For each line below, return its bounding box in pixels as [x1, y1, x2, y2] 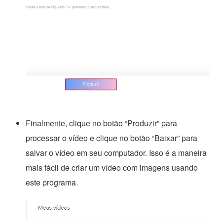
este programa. [26, 177, 78, 188]
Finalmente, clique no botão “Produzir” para [26, 117, 178, 129]
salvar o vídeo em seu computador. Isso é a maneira [26, 147, 207, 159]
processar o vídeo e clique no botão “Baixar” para [26, 132, 198, 144]
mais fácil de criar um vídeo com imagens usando [26, 162, 198, 174]
